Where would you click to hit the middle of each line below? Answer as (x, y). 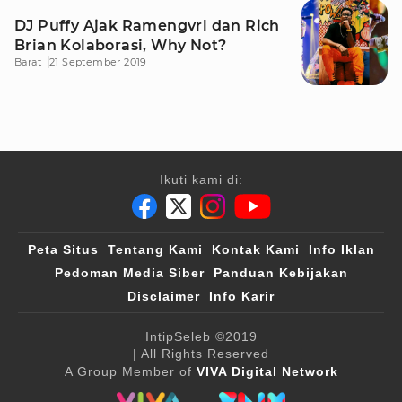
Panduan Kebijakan (280, 273)
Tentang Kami (155, 249)
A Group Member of (130, 371)
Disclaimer (164, 296)
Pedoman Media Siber (129, 273)
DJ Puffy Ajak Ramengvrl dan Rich (147, 26)
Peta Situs (63, 249)
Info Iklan (341, 249)
